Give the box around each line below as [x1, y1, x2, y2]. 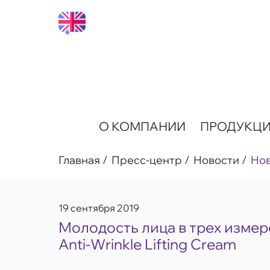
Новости [193, 152, 239, 167]
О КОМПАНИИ [98, 119, 186, 134]
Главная [58, 152, 100, 167]
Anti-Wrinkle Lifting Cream [58, 235, 236, 253]
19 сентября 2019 [58, 202, 139, 214]
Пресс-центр [111, 152, 182, 167]
